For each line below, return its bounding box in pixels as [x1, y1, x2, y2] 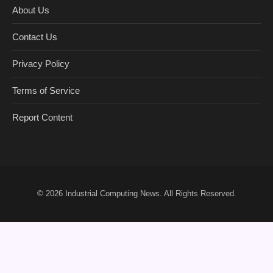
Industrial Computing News [65, 189, 160, 199]
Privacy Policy [12, 58, 69, 69]
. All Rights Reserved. [159, 189, 236, 199]
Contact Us [12, 32, 57, 43]
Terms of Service [12, 85, 80, 96]
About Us [12, 5, 49, 16]
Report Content [12, 112, 73, 123]
